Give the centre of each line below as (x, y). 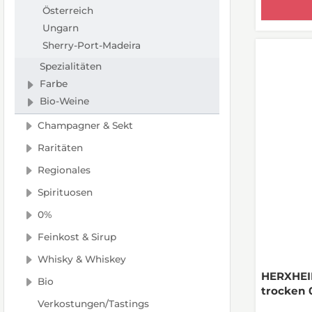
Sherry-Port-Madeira (91, 46)
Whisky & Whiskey (82, 259)
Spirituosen (65, 192)
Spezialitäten (70, 67)
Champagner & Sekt (86, 125)
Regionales (64, 170)
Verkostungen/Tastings (94, 303)
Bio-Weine (64, 101)
